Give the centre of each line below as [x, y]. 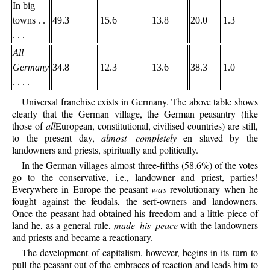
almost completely [139, 137]
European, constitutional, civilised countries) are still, [156, 125]
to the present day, [57, 137]
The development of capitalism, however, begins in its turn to [140, 253]
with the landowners [218, 225]
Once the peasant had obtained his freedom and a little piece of [135, 213]
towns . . [29, 20]
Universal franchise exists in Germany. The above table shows [140, 101]
